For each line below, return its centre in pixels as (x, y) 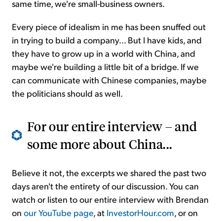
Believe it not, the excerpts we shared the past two (109, 173)
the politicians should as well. (67, 93)
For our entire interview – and (112, 126)
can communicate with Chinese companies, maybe (109, 80)
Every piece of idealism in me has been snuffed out (109, 27)
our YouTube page (58, 213)
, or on (186, 213)
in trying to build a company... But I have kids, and (107, 40)
